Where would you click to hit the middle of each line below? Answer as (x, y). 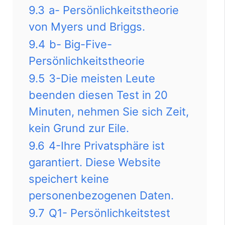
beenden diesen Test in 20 (98, 95)
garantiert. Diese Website (95, 162)
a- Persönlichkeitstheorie (114, 10)
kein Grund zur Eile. (79, 128)
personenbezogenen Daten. (101, 195)
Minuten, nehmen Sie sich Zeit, (109, 111)
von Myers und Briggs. (87, 26)
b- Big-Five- (81, 44)
